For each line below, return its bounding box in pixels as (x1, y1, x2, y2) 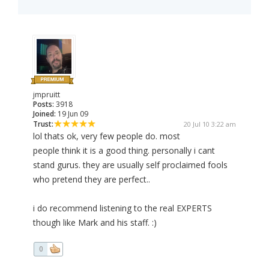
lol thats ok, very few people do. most (33, 130, 180, 142)
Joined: (33, 109, 56, 119)
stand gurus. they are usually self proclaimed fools (33, 159, 228, 171)
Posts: (33, 99, 54, 110)
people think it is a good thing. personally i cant (33, 145, 215, 157)
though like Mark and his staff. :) (33, 217, 157, 229)
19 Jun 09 (56, 109, 88, 119)
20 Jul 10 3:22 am (184, 119, 236, 129)
